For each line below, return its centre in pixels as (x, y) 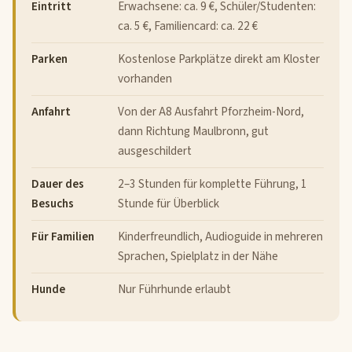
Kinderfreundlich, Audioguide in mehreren (220, 236)
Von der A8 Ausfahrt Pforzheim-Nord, (211, 112)
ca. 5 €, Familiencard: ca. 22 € (188, 26)
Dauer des (58, 184)
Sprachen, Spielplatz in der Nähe (198, 256)
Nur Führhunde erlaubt (174, 289)
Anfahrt (51, 112)
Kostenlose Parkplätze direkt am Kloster (219, 59)
